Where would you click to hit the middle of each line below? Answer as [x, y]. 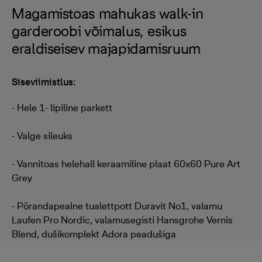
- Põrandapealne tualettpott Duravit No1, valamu [117, 206]
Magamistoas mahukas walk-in [108, 13]
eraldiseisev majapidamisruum [106, 49]
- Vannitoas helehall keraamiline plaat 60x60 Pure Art [126, 164]
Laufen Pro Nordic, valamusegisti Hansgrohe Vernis [122, 220]
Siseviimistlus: [44, 82]
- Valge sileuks [42, 136]
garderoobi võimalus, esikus [99, 31]
